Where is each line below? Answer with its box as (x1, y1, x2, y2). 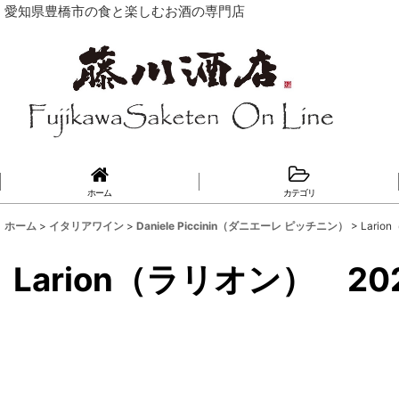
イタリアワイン (49, 218, 124, 232)
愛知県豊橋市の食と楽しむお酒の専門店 (4, 4, 245, 20)
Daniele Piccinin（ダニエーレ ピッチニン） (136, 218, 348, 232)
